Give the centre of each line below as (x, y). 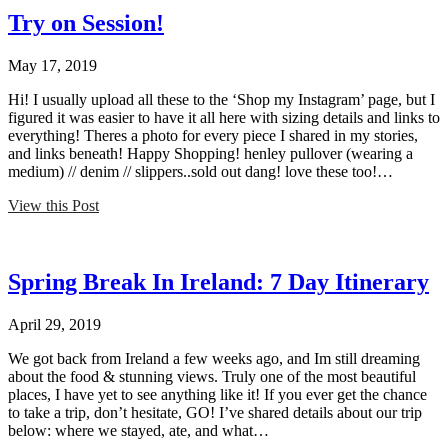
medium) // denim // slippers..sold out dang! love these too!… (200, 171)
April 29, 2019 (54, 324)
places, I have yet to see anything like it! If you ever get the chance (217, 394)
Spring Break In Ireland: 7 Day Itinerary (218, 281)
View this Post (53, 205)
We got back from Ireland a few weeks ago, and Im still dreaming (214, 358)
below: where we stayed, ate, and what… (138, 430)
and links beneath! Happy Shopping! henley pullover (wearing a (210, 153)
